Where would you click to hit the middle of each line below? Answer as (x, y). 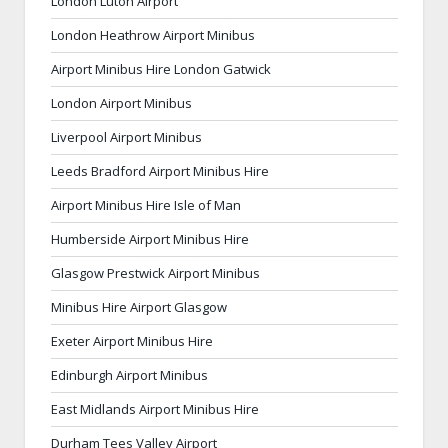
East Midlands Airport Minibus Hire (155, 408)
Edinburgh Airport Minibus (129, 374)
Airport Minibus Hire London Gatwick (161, 68)
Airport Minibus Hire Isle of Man (146, 204)
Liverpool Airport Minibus (126, 136)
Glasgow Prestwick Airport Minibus (155, 272)
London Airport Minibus (121, 102)
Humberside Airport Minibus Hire (150, 238)
